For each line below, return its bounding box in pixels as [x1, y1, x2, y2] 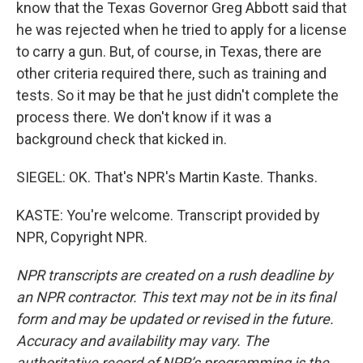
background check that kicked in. [16, 130, 227, 147]
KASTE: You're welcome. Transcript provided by [16, 207, 320, 224]
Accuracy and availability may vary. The [16, 332, 269, 349]
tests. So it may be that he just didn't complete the [16, 87, 339, 104]
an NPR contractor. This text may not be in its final [16, 288, 335, 305]
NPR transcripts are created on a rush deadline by [16, 267, 333, 284]
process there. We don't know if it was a [16, 109, 271, 126]
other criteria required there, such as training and [16, 65, 327, 82]
